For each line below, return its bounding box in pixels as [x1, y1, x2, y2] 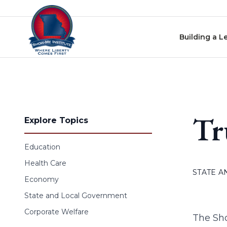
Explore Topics [24, 116, 88, 125]
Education [24, 142, 60, 152]
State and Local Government [24, 191, 127, 200]
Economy [24, 175, 59, 184]
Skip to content [4, 5, 66, 15]
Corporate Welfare [24, 207, 89, 216]
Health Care [24, 159, 66, 168]
